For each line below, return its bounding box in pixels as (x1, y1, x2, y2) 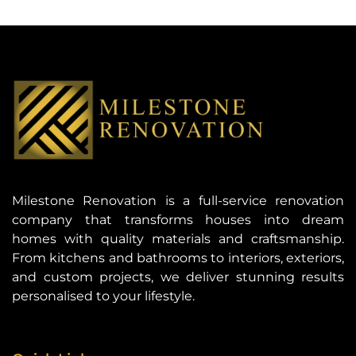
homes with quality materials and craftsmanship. (12, 231, 344, 247)
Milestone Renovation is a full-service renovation (12, 193, 344, 209)
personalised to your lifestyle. (12, 288, 195, 304)
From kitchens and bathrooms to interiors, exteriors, (12, 250, 344, 266)
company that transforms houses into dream (12, 212, 344, 228)
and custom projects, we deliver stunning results (12, 269, 344, 285)
